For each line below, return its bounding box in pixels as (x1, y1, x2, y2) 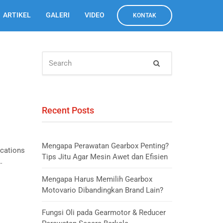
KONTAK (133, 12, 156, 19)
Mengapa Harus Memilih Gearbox (41, 175, 152, 184)
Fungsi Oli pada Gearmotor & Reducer (41, 208, 166, 217)
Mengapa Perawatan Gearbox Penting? (41, 141, 169, 150)
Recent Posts (41, 105, 94, 115)
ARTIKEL (3, 11, 31, 19)
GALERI (46, 11, 70, 19)
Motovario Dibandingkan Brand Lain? (41, 186, 163, 195)
